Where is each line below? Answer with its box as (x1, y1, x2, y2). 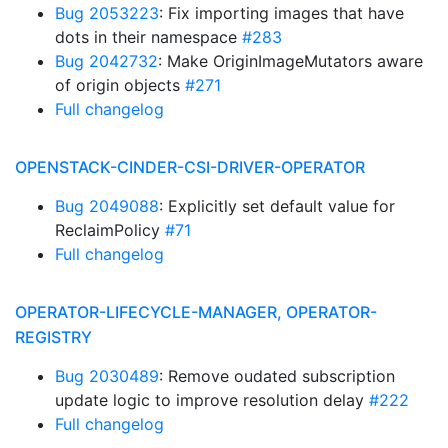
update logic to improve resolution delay (55, 390, 369, 410)
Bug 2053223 (55, 3, 159, 23)
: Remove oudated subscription (159, 366, 395, 386)
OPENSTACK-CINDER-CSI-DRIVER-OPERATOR (15, 157, 365, 177)
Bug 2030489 (55, 366, 159, 386)
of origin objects (55, 75, 185, 95)
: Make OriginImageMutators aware (158, 51, 423, 71)
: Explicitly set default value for (159, 196, 395, 216)
